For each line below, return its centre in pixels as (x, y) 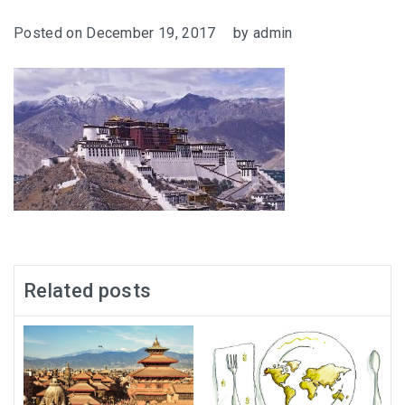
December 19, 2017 (151, 33)
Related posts (88, 290)
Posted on (50, 33)
